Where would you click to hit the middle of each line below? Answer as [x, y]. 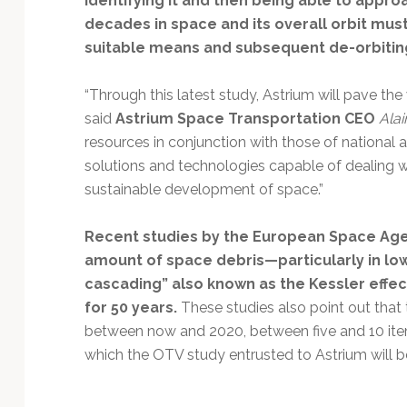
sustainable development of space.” [203, 189]
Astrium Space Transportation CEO [245, 118]
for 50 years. [130, 307]
